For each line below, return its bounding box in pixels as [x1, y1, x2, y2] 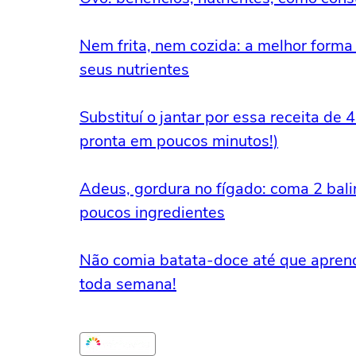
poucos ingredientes [79, 202, 225, 223]
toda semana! [79, 273, 176, 295]
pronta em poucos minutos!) [79, 130, 278, 152]
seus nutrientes [79, 59, 189, 80]
